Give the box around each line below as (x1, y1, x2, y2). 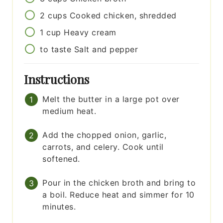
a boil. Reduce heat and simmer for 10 (42, 190, 195, 200)
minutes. (42, 202, 76, 212)
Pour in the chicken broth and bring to (42, 178, 196, 188)
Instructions (24, 71, 93, 88)
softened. (42, 154, 80, 164)
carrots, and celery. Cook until (42, 142, 164, 152)
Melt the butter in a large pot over (42, 94, 180, 105)
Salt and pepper (74, 44, 138, 55)
